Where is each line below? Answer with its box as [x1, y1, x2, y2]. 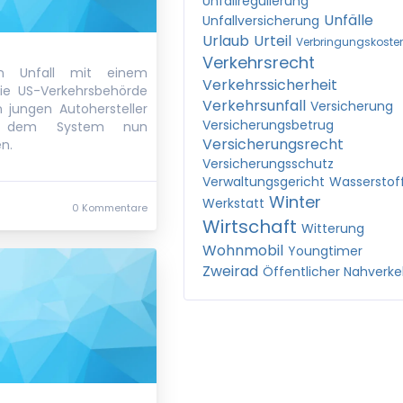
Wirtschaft [202, 214, 297, 239]
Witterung [301, 219, 364, 237]
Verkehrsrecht [202, 51, 315, 74]
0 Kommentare [72, 201, 148, 215]
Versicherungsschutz [202, 155, 334, 173]
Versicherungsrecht [202, 134, 344, 155]
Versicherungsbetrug [202, 116, 334, 134]
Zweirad [202, 261, 258, 282]
